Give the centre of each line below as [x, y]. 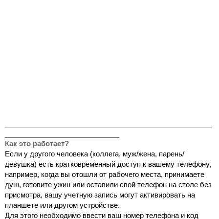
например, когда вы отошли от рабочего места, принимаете [105, 174]
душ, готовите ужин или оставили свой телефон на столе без [108, 185]
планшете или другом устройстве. [62, 205]
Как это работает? [37, 143]
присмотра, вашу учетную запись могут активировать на [100, 195]
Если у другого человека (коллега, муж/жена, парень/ [95, 154]
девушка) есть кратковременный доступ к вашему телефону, [108, 164]
